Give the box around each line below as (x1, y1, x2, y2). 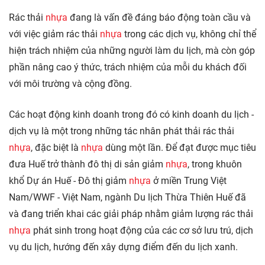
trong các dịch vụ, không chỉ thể (122, 28, 256, 40)
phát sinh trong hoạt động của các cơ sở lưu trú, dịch (31, 225, 253, 237)
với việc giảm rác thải (9, 28, 100, 40)
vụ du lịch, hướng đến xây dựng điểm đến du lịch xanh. (9, 241, 238, 253)
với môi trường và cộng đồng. (9, 78, 132, 90)
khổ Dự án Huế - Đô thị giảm (9, 175, 129, 187)
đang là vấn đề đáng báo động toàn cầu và (67, 12, 251, 24)
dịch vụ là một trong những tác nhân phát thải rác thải (9, 125, 234, 137)
